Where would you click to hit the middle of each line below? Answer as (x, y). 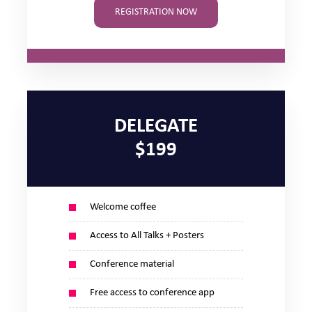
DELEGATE (156, 126)
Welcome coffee (123, 207)
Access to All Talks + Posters (147, 236)
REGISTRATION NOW (156, 12)
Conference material (132, 264)
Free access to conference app (152, 293)
